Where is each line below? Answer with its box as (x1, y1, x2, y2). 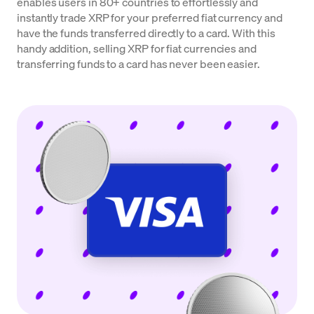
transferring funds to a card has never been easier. (17, 56, 260, 71)
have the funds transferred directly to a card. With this (17, 25, 275, 40)
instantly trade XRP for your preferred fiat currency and (17, 10, 282, 25)
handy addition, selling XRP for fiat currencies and (17, 41, 257, 55)
